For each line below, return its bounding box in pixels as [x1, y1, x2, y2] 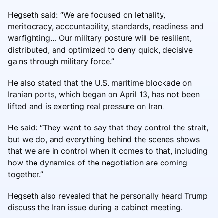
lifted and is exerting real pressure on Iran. [8, 101, 164, 111]
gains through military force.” [8, 56, 114, 66]
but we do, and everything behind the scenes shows [8, 134, 200, 144]
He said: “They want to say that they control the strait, [8, 122, 208, 132]
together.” [8, 169, 43, 179]
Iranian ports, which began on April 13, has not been [8, 89, 200, 99]
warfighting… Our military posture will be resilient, [8, 33, 192, 43]
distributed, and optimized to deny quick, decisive [8, 44, 193, 54]
